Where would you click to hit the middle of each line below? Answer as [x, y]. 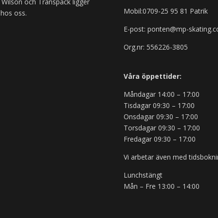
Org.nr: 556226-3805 [155, 47]
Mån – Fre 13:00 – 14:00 [161, 186]
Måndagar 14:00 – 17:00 [161, 94]
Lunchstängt [143, 175]
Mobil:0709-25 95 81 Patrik [165, 11]
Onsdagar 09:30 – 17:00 [161, 116]
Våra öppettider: [152, 76]
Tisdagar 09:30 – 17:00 [159, 105]
